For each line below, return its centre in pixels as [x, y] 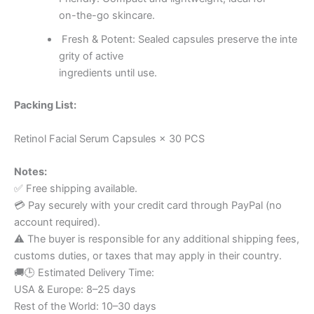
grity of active [91, 56]
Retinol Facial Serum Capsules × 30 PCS [109, 138]
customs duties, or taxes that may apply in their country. [148, 256]
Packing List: [45, 105]
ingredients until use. [108, 73]
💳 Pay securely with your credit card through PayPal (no [148, 206]
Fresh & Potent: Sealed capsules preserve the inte [178, 40]
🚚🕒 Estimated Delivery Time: [84, 273]
